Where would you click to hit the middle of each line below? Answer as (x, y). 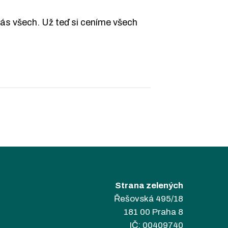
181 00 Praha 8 (153, 212)
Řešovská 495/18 (149, 199)
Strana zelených (149, 186)
